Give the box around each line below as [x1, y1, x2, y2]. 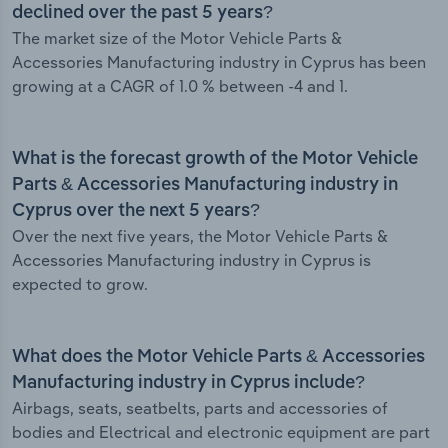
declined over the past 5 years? [12, 4, 273, 23]
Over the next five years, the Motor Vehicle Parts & [12, 226, 388, 247]
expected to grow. [12, 274, 148, 295]
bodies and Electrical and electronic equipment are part [12, 422, 430, 443]
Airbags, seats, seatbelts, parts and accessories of [12, 398, 388, 419]
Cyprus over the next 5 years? [12, 202, 260, 221]
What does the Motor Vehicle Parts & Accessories [12, 348, 425, 367]
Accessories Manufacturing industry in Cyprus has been [12, 52, 426, 73]
